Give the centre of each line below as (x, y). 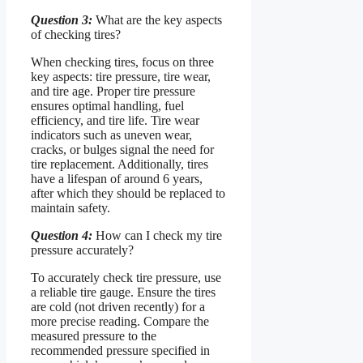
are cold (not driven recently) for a (118, 306)
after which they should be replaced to (128, 193)
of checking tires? (76, 34)
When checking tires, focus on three (122, 62)
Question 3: (62, 19)
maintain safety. (70, 207)
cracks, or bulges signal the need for (122, 149)
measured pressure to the (94, 335)
